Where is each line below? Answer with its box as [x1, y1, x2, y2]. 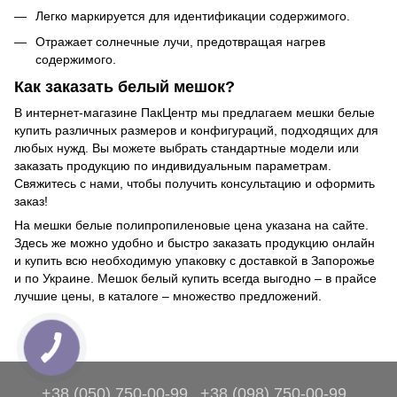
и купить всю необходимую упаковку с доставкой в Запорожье [14, 253, 375, 269]
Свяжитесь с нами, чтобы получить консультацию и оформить [14, 176, 375, 191]
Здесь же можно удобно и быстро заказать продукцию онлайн [14, 236, 375, 251]
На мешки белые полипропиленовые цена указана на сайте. [14, 218, 369, 233]
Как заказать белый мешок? [14, 78, 235, 97]
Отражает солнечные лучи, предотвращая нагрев [35, 34, 325, 49]
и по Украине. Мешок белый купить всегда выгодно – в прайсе [14, 271, 377, 286]
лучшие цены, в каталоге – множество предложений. [14, 289, 322, 304]
